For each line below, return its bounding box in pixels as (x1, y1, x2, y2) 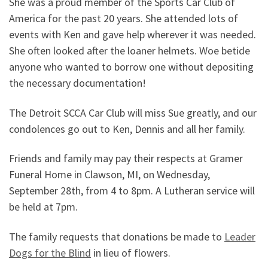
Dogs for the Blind (9, 245, 91, 260)
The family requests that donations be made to (9, 229, 224, 243)
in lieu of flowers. (91, 245, 170, 260)
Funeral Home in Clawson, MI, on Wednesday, (9, 167, 210, 182)
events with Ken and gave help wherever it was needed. (9, 28, 256, 42)
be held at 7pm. (9, 200, 78, 214)
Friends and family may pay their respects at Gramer (9, 151, 243, 166)
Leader (224, 229, 255, 243)
